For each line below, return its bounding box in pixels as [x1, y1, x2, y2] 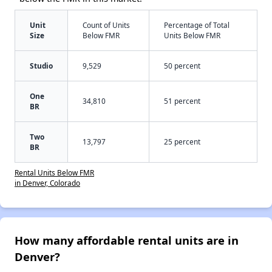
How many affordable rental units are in [15, 232, 239, 248]
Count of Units [83, 19, 130, 30]
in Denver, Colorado [15, 177, 80, 188]
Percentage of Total [164, 19, 229, 30]
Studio [30, 60, 53, 70]
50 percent [164, 60, 200, 70]
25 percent [164, 136, 200, 146]
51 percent [164, 95, 200, 106]
